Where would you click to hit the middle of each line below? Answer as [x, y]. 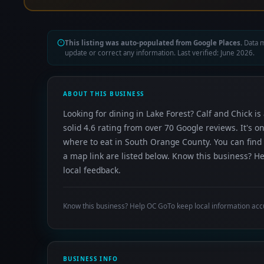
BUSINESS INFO [91, 259]
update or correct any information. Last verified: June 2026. [160, 53]
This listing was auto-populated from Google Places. [154, 43]
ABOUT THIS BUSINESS [104, 94]
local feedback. [92, 170]
